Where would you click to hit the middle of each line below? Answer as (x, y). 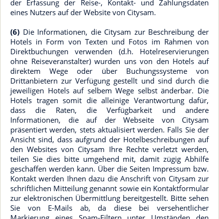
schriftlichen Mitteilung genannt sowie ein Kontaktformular (109, 188)
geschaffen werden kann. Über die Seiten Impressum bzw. (109, 169)
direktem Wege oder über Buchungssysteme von (109, 71)
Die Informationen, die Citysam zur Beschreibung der (114, 32)
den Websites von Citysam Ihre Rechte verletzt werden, (109, 149)
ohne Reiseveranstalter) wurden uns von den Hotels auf (109, 61)
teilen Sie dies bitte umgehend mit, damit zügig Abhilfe (109, 159)
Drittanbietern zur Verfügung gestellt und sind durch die (109, 81)
